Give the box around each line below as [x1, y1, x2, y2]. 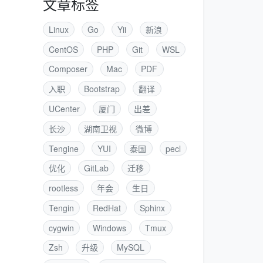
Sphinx [140, 201, 166, 214]
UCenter [49, 103, 80, 115]
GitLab [84, 162, 109, 174]
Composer [49, 63, 88, 75]
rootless [49, 182, 79, 194]
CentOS [49, 43, 79, 55]
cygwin [49, 221, 75, 234]
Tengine [49, 142, 79, 154]
